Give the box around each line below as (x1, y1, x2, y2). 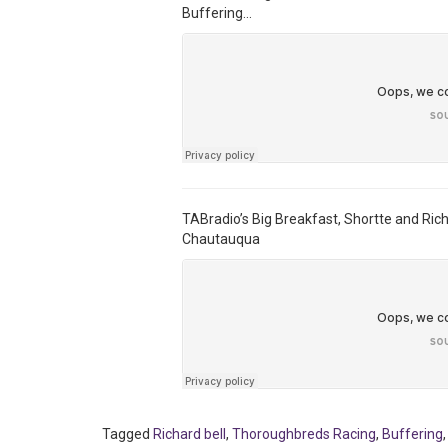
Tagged (102, 426, 153, 443)
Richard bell (153, 426, 226, 443)
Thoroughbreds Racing (232, 426, 376, 443)
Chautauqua (182, 231, 260, 248)
